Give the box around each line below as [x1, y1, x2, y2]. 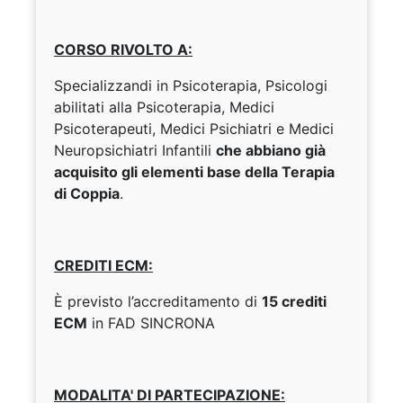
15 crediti [262, 292, 327, 311]
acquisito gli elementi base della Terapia [54, 163, 335, 182]
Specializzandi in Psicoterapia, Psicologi [54, 76, 327, 95]
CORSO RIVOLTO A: [54, 40, 193, 59]
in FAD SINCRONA [87, 314, 215, 333]
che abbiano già [216, 141, 326, 160]
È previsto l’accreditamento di [54, 292, 262, 311]
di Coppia [54, 184, 120, 203]
